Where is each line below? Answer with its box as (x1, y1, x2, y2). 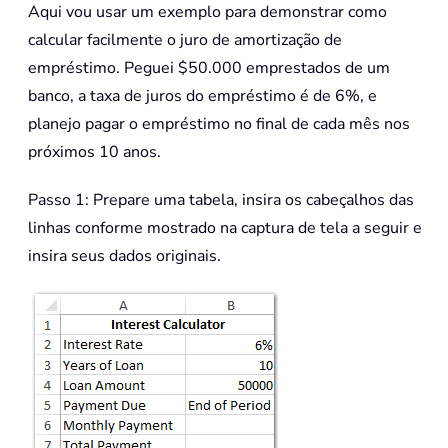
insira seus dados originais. (28, 245, 221, 268)
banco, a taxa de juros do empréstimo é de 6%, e (28, 85, 377, 108)
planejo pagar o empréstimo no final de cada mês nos (28, 113, 410, 136)
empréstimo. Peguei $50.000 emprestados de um (28, 57, 390, 80)
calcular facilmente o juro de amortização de (28, 29, 342, 52)
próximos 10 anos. (28, 141, 161, 164)
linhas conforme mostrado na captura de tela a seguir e (28, 217, 422, 240)
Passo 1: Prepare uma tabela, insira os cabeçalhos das (28, 189, 414, 212)
